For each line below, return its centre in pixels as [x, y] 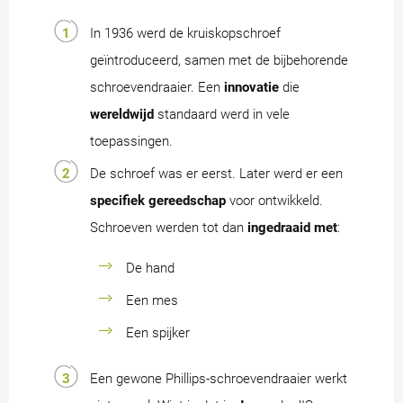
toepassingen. [131, 142]
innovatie [251, 88]
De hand [150, 269]
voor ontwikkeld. [274, 201]
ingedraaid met [292, 228]
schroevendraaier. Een [157, 88]
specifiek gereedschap [158, 201]
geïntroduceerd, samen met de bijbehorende [219, 61]
